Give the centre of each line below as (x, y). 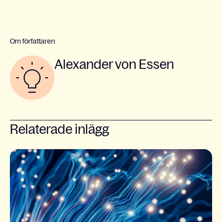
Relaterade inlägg (59, 129)
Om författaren (32, 41)
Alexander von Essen (114, 64)
